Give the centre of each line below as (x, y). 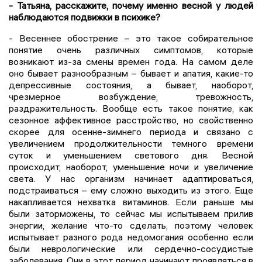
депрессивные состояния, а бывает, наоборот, (131, 85)
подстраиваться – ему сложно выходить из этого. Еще (131, 190)
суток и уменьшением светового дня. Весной (131, 155)
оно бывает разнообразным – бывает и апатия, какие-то (131, 73)
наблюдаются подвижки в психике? (85, 17)
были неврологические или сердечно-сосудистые (131, 248)
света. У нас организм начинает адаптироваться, (131, 178)
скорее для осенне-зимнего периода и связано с (131, 131)
